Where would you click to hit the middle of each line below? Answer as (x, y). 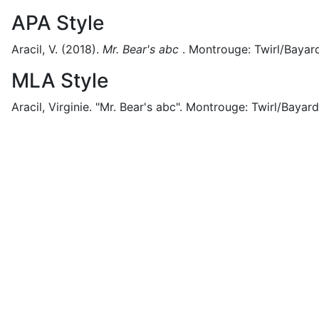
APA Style (58, 23)
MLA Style (60, 80)
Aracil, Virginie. (52, 107)
